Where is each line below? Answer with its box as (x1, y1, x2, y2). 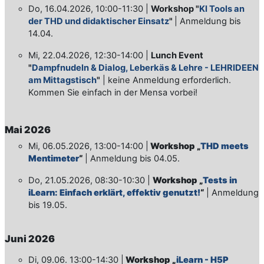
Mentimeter (28, 153, 79, 164)
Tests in (203, 174, 237, 186)
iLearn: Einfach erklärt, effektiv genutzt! (28, 187, 200, 198)
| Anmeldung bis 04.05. (85, 153, 180, 164)
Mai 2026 (5, 123, 51, 136)
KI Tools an (199, 3, 245, 14)
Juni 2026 (5, 232, 55, 245)
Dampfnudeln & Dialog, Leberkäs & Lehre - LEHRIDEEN (32, 62, 259, 73)
